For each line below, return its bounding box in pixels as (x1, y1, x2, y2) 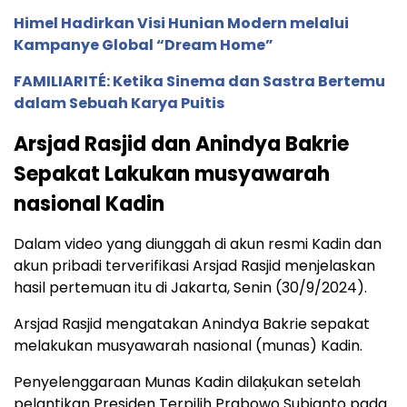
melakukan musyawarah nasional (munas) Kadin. (14, 335, 362, 357)
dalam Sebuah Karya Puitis (14, 93, 224, 114)
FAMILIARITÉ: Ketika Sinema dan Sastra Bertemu (14, 71, 385, 93)
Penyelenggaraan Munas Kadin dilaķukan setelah (14, 372, 361, 393)
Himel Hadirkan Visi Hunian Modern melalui (14, 13, 349, 35)
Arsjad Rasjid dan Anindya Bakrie (14, 130, 349, 159)
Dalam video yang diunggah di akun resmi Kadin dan (14, 233, 382, 255)
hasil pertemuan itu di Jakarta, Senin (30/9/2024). (14, 277, 367, 299)
